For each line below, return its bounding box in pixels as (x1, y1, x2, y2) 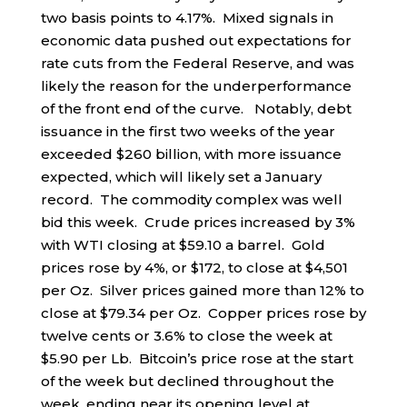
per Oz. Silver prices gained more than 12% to (40, 282, 364, 300)
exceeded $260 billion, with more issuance (40, 145, 342, 164)
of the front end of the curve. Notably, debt (40, 100, 352, 118)
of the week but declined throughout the (40, 372, 334, 391)
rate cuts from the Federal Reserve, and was (40, 55, 354, 73)
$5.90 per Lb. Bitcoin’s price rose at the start (40, 350, 353, 368)
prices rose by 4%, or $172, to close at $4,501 (40, 259, 348, 277)
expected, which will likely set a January (40, 168, 322, 186)
